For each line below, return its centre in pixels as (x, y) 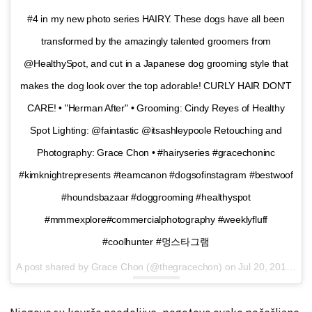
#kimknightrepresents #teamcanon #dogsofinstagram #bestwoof (156, 174)
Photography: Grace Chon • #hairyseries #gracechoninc (156, 152)
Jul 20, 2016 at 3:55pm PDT (262, 266)
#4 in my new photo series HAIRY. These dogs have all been (156, 18)
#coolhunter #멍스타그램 (156, 241)
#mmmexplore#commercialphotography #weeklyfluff (156, 219)
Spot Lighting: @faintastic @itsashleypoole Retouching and (156, 130)
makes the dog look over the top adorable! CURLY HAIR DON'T (156, 85)
